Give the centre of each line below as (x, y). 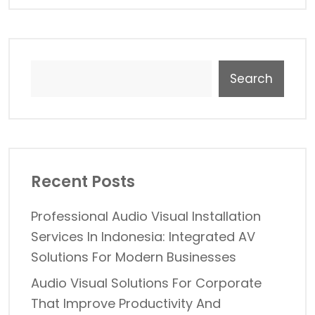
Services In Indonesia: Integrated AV (143, 236)
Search (251, 78)
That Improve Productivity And (126, 303)
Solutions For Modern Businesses (134, 257)
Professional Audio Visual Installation (146, 216)
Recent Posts (83, 181)
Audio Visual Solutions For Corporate (146, 283)
